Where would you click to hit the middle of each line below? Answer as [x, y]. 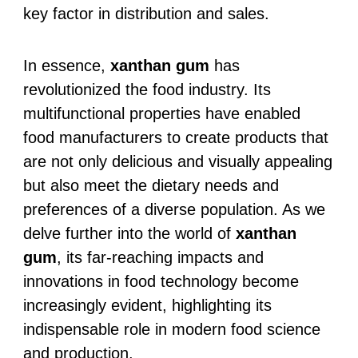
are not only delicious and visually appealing [177, 161]
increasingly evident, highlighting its [147, 305]
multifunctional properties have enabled [161, 113]
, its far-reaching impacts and [160, 257]
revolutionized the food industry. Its [147, 89]
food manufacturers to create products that [175, 137]
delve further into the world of [129, 233]
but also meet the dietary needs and [151, 185]
